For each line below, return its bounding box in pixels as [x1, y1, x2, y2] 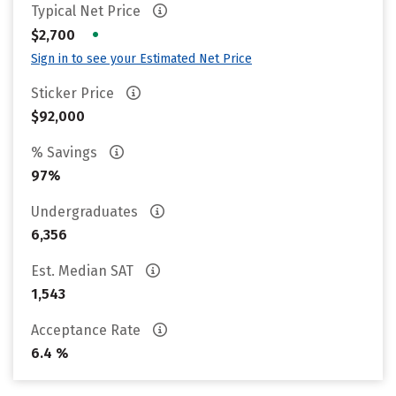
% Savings [31, 144, 101, 161]
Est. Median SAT [31, 263, 137, 279]
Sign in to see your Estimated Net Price [31, 51, 252, 66]
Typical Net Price [31, 3, 144, 19]
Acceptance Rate [31, 322, 144, 339]
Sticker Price [31, 85, 118, 102]
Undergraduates [31, 203, 141, 220]
